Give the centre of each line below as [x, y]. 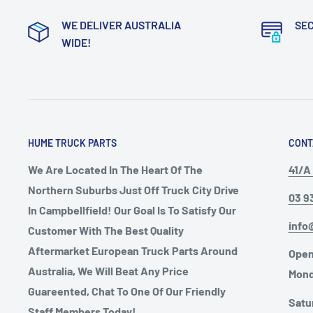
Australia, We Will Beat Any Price [108, 270]
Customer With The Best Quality [106, 230]
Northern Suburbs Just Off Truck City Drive [133, 189]
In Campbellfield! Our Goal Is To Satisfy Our [132, 210]
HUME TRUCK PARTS [72, 143]
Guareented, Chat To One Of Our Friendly [127, 291]
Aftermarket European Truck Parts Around [133, 250]
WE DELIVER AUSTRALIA [121, 24]
